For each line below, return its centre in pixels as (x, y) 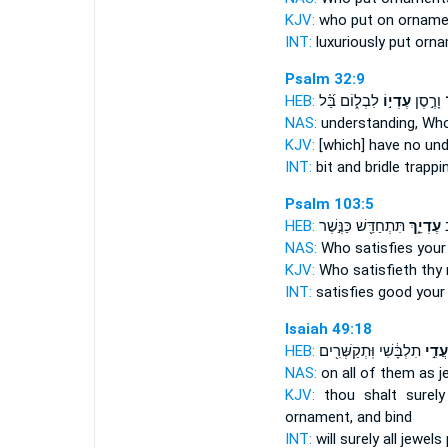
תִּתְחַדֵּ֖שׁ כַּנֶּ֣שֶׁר (361, 226)
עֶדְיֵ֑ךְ (422, 226)
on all (338, 373)
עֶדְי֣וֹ (394, 101)
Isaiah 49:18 (328, 329)
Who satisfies (366, 248)
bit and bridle (357, 167)
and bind (382, 417)
